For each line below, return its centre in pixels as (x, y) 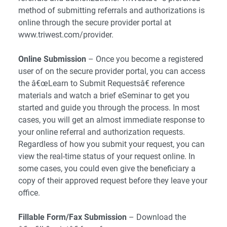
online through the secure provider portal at (95, 23)
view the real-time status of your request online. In (107, 156)
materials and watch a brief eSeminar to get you (104, 96)
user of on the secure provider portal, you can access (112, 71)
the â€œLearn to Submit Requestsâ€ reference (101, 83)
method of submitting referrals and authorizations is (111, 10)
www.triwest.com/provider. (66, 35)
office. (29, 193)
